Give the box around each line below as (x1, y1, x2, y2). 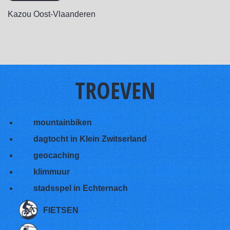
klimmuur (33, 167, 70, 176)
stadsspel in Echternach (33, 184, 128, 193)
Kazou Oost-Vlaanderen (8, 10, 95, 18)
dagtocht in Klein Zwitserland (33, 135, 147, 143)
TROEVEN (74, 75, 156, 106)
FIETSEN (43, 205, 79, 215)
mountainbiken (33, 118, 92, 127)
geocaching (33, 151, 80, 160)
